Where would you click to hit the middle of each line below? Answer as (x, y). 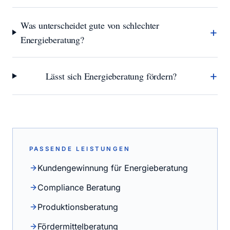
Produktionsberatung (78, 207)
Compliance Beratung (79, 187)
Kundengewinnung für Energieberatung (113, 168)
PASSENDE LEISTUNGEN (80, 149)
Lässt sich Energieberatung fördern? (111, 76)
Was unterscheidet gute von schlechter (90, 25)
